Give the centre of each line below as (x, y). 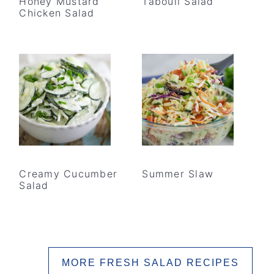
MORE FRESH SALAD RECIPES (150, 263)
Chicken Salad (57, 13)
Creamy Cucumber (68, 174)
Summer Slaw (178, 174)
